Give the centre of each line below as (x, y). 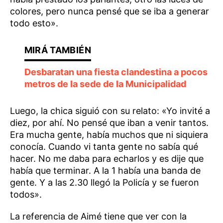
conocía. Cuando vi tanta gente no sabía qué (104, 146)
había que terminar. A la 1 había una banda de (105, 170)
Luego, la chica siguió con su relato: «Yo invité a (110, 111)
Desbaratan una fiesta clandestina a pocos (116, 72)
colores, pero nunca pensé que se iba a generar (110, 11)
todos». (26, 194)
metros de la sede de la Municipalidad (105, 84)
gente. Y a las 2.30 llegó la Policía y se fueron (105, 182)
